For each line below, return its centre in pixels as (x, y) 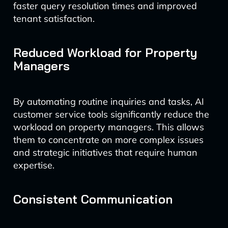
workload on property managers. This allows (108, 127)
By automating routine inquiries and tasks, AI (108, 102)
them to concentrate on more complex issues (108, 140)
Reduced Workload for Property (105, 52)
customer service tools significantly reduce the (111, 114)
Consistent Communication (93, 199)
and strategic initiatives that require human (105, 152)
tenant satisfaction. (54, 19)
